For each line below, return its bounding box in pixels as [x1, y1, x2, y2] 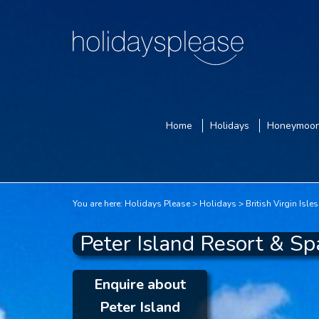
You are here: [73, 198, 122, 209]
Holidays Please [125, 198, 190, 209]
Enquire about [94, 275, 187, 294]
